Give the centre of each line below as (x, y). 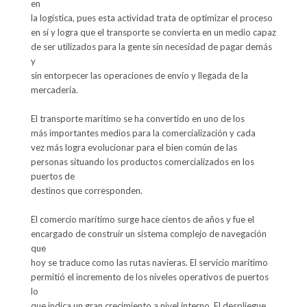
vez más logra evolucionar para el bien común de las (134, 148)
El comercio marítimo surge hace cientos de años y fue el (142, 220)
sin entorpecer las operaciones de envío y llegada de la (139, 76)
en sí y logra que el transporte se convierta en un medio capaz (153, 33)
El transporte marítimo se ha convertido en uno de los (137, 119)
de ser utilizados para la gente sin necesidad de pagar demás (151, 47)
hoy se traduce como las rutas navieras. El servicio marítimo (149, 263)
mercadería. (54, 90)
